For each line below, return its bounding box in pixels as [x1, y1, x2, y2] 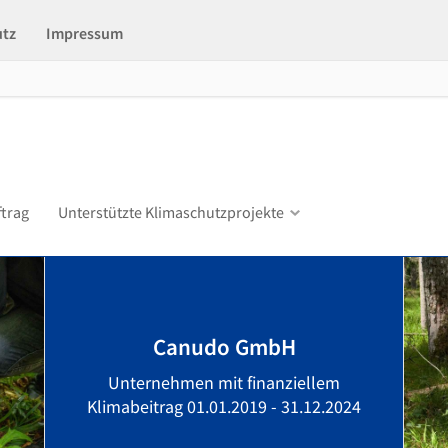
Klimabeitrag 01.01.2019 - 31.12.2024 [87, 395, 361, 418]
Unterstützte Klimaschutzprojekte [58, 202, 284, 222]
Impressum [46, 23, 123, 43]
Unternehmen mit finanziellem [108, 371, 340, 394]
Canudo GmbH [152, 332, 296, 361]
